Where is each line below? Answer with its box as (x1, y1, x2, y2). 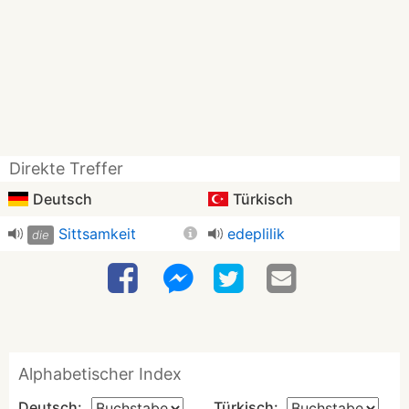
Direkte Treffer (9, 159, 123, 178)
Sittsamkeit (58, 225, 137, 243)
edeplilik (227, 225, 285, 243)
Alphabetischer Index (18, 364, 182, 383)
